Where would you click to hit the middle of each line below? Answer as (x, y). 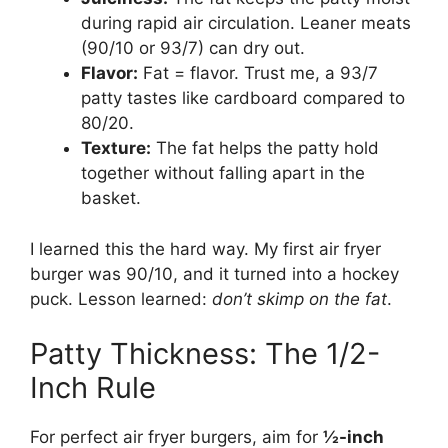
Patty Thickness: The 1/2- (205, 354)
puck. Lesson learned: (121, 298)
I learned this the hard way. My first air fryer (205, 248)
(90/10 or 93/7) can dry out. (193, 48)
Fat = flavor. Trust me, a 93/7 (258, 73)
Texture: (116, 148)
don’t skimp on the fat (299, 298)
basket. (111, 198)
